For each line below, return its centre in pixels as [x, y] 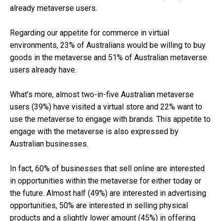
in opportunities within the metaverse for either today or [106, 181]
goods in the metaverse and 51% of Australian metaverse [109, 58]
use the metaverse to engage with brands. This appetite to [110, 119]
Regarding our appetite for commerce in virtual [90, 33]
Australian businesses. [49, 144]
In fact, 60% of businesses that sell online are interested [107, 169]
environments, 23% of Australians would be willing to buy [108, 45]
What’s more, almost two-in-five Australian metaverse [102, 95]
